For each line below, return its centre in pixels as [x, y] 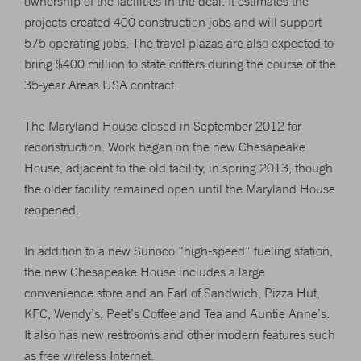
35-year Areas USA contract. [101, 85]
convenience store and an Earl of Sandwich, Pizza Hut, [172, 293]
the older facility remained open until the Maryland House [180, 189]
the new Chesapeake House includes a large [145, 272]
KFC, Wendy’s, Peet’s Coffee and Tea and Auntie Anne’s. [177, 313]
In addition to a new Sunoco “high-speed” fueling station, [178, 251]
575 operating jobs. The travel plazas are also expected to [179, 43]
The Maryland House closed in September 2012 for [163, 126]
